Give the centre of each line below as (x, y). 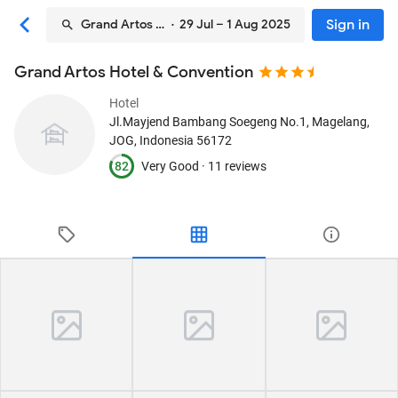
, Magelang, (338, 122)
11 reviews (237, 166)
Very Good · (175, 166)
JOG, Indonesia (151, 140)
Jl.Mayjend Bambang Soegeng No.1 (208, 122)
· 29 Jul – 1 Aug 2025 (228, 24)
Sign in (348, 25)
